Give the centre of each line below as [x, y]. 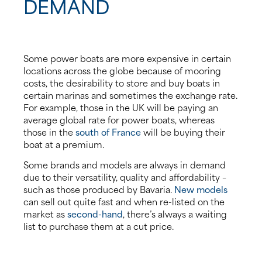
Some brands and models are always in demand [125, 165]
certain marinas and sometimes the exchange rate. [130, 94]
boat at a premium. [64, 144]
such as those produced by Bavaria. [99, 189]
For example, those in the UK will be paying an [121, 107]
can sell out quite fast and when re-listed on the [124, 201]
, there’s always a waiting [175, 214]
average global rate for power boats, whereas [119, 119]
